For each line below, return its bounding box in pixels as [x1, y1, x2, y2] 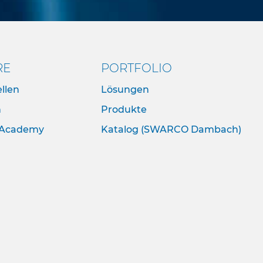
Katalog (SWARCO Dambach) [101, 124, 242, 135]
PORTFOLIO [101, 61, 173, 75]
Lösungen [101, 84, 150, 95]
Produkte [101, 104, 147, 115]
